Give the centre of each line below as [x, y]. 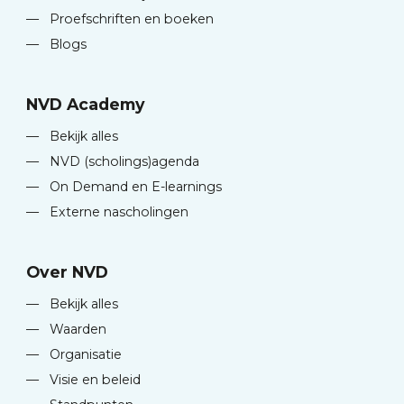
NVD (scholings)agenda [123, 162]
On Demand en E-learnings [134, 187]
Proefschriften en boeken [130, 19]
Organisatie [84, 355]
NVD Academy [86, 105]
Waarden [77, 330]
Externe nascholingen [118, 212]
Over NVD [68, 272]
